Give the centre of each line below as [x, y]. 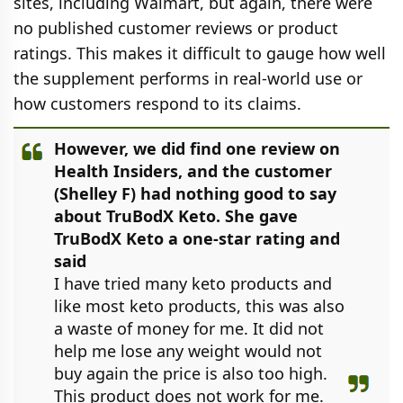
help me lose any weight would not [188, 350]
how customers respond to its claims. [157, 103]
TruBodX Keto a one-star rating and [197, 238]
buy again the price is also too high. [191, 373]
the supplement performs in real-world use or [188, 78]
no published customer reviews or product [176, 27]
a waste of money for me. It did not [189, 328]
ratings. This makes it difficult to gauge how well [200, 53]
